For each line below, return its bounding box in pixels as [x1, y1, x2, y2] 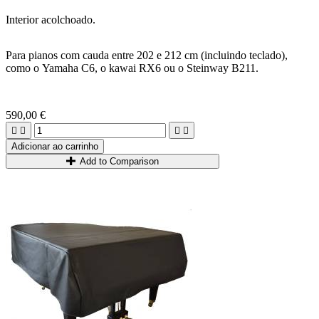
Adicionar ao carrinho [11, 141, 98, 152]
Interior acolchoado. [6, 14, 95, 26]
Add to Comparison [80, 156, 159, 167]
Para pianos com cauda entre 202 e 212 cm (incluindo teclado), [6, 49, 288, 61]
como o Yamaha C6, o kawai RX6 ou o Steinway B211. [6, 62, 258, 74]
